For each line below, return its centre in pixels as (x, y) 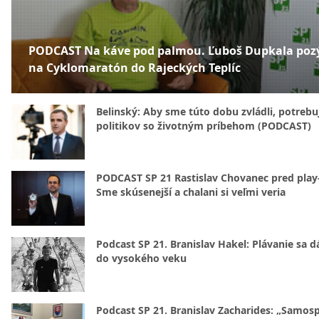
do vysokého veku (141, 258)
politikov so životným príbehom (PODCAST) (204, 126)
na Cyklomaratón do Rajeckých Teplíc (135, 68)
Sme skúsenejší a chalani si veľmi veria (191, 192)
